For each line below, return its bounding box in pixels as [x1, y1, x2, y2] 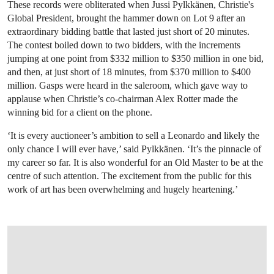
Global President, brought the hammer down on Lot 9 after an [7, 13, 245, 24]
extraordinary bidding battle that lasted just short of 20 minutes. [7, 26, 250, 37]
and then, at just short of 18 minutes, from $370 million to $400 [7, 67, 251, 78]
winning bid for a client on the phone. [7, 107, 152, 118]
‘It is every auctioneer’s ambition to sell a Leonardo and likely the [7, 130, 259, 141]
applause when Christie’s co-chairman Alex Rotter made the [7, 94, 238, 105]
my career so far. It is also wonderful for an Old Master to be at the [7, 157, 263, 168]
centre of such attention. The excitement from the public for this [7, 171, 251, 182]
